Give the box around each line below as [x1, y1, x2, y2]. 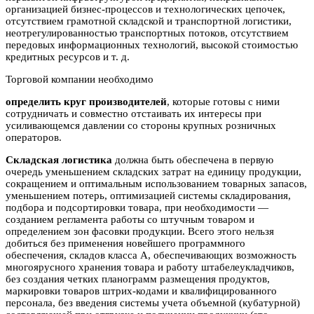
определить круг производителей [6, 96, 167, 108]
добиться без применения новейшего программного [6, 238, 245, 250]
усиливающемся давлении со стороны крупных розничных [6, 120, 276, 132]
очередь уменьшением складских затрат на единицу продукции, [6, 166, 301, 178]
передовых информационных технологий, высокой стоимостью [6, 39, 298, 51]
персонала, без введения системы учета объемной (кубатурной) [6, 297, 300, 309]
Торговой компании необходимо [6, 74, 153, 86]
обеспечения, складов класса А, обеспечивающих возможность [6, 250, 296, 261]
